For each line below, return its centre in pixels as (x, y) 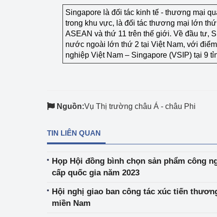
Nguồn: (70, 106)
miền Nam (71, 203)
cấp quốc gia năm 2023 (96, 173)
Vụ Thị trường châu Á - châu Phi (140, 106)
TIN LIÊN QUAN (74, 133)
